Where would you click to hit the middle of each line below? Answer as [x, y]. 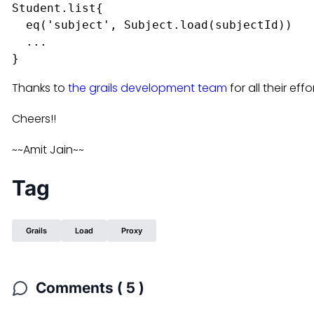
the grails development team [148, 88]
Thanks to [40, 88]
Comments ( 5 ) [90, 288]
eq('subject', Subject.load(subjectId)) [152, 25]
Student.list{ [57, 8]
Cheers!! [34, 119]
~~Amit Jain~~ [48, 150]
